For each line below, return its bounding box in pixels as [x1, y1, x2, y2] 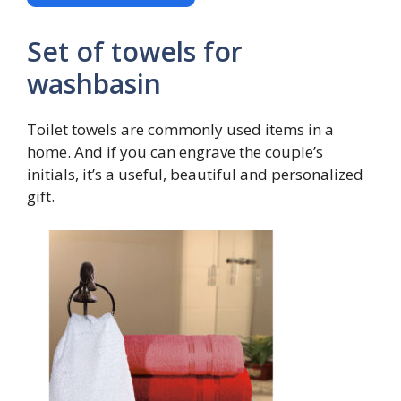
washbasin [27, 64, 161, 102]
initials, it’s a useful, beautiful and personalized [27, 163, 363, 184]
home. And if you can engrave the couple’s [27, 141, 323, 162]
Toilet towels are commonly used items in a [27, 118, 334, 140]
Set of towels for [27, 32, 243, 70]
